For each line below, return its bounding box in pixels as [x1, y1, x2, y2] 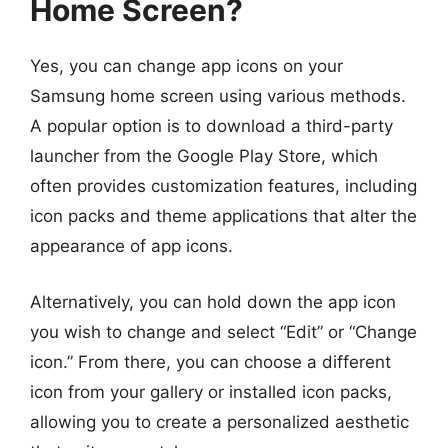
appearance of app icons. [30, 236, 233, 256]
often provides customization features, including [30, 176, 417, 196]
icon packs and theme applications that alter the [30, 206, 417, 226]
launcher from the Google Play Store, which [30, 146, 378, 166]
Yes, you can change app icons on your [30, 56, 343, 76]
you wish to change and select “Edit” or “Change [30, 321, 417, 342]
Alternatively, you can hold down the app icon [30, 291, 396, 312]
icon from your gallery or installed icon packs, [30, 381, 392, 402]
